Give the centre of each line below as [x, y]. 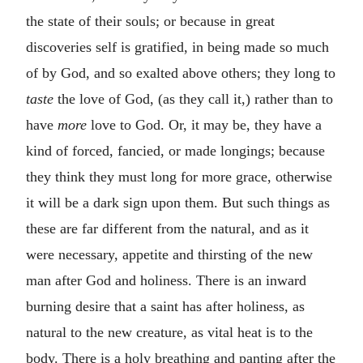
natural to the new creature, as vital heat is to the [169, 332]
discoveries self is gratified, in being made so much [177, 47]
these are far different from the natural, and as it [167, 228]
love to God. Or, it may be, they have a [206, 124]
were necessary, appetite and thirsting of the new [169, 254]
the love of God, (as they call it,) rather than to [195, 98]
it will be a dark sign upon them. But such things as [178, 202]
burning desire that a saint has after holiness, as [165, 306]
